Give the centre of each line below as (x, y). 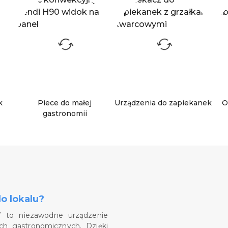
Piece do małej (65, 103)
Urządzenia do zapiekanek (163, 103)
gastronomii (65, 113)
